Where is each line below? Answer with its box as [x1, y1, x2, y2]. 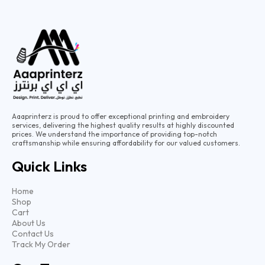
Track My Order [12, 239, 70, 250]
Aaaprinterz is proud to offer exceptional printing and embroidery [12, 112, 230, 121]
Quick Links [12, 157, 87, 176]
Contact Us [12, 228, 54, 240]
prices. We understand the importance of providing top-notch [12, 130, 217, 139]
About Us [12, 218, 46, 229]
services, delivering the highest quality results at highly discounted [12, 121, 234, 130]
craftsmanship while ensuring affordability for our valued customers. [12, 138, 240, 148]
